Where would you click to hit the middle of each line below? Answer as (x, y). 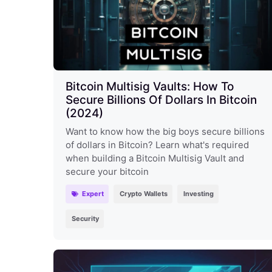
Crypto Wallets (143, 193)
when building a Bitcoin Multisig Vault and (155, 158)
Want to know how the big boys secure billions (165, 131)
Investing (198, 193)
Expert (93, 193)
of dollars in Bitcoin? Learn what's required (157, 144)
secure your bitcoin (107, 171)
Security (85, 218)
